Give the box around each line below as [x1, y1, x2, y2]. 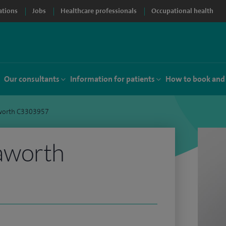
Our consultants [4, 74, 60, 84]
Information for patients [70, 74, 155, 84]
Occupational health [151, 7, 213, 15]
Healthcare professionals [61, 7, 137, 15]
